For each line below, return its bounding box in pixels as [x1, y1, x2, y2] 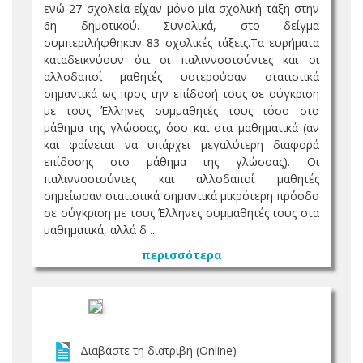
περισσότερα [141, 247, 222, 263]
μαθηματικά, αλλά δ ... [44, 222, 157, 237]
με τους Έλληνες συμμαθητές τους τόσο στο [44, 103, 319, 118]
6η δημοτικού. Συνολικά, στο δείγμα [44, 18, 319, 33]
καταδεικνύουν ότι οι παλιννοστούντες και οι [44, 52, 319, 67]
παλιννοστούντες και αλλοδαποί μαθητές [44, 171, 319, 186]
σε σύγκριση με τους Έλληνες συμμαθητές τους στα [44, 205, 319, 220]
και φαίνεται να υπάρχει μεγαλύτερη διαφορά [44, 137, 319, 152]
